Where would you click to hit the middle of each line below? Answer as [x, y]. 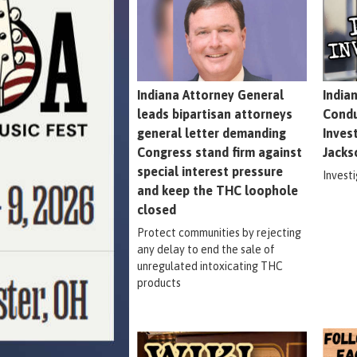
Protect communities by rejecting [219, 232]
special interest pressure [210, 171]
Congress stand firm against [220, 152]
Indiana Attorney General [210, 94]
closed [157, 209]
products [159, 282]
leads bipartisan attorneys [215, 114]
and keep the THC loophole [218, 190]
